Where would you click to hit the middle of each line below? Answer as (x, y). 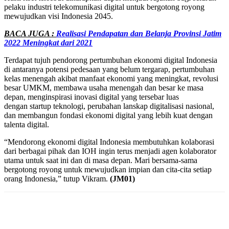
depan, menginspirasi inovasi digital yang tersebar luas (91, 97)
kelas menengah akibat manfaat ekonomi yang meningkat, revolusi (111, 78)
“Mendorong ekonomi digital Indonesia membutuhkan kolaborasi (109, 142)
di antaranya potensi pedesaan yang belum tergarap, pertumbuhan (109, 69)
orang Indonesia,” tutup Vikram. (57, 178)
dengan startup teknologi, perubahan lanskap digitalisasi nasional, (109, 106)
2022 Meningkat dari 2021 (48, 42)
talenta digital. (27, 124)
